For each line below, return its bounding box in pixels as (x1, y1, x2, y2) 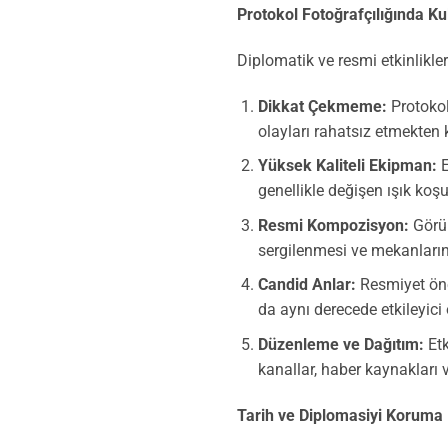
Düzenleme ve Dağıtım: (257, 334, 424, 354)
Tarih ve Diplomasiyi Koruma (237, 405, 443, 425)
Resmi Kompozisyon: (257, 215, 409, 235)
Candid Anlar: (257, 275, 356, 295)
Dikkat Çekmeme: (257, 96, 387, 116)
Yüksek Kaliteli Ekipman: (257, 156, 437, 176)
